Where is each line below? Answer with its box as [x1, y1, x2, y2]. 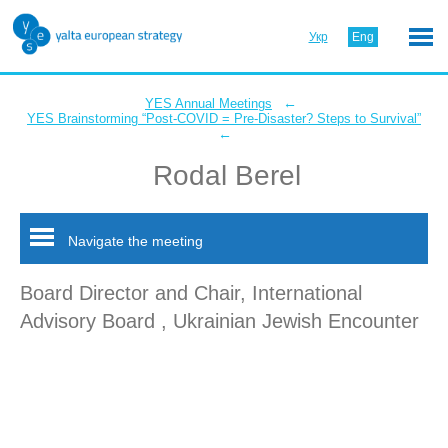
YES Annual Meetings [145, 96, 272, 111]
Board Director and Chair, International [20, 282, 362, 304]
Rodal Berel [152, 160, 301, 191]
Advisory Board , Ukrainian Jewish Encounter [20, 310, 419, 332]
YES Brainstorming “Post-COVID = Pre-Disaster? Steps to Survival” [27, 111, 421, 126]
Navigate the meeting [64, 233, 203, 249]
